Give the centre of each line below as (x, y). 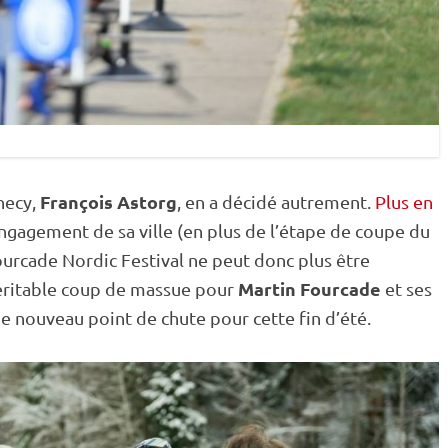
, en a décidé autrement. (274, 201)
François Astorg (108, 201)
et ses (408, 288)
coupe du (392, 230)
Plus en (402, 201)
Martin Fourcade (311, 288)
